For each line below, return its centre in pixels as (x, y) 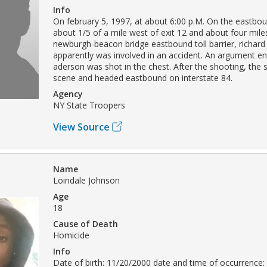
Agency (68, 94)
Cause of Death (86, 223)
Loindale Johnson (86, 180)
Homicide (71, 235)
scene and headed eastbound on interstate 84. (143, 77)
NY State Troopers (89, 105)
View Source (81, 127)
